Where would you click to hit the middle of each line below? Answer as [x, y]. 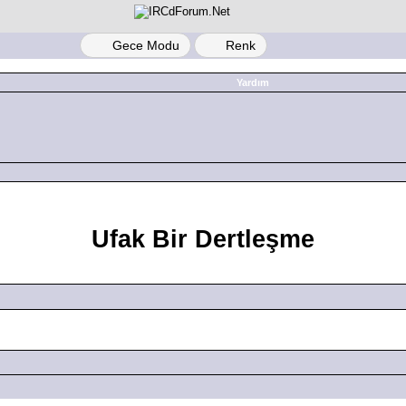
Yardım [251, 82]
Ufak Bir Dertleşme [203, 239]
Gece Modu [145, 45]
